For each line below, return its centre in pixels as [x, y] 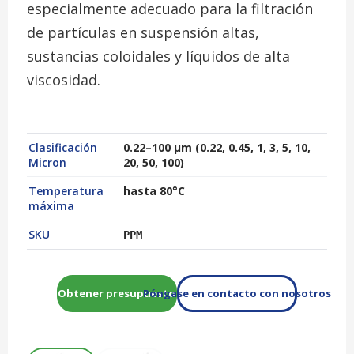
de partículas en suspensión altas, [143, 32]
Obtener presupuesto [117, 294]
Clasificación [62, 148]
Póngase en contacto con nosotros [237, 294]
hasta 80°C [154, 191]
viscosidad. [63, 79]
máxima [51, 206]
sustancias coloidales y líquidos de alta [158, 56]
